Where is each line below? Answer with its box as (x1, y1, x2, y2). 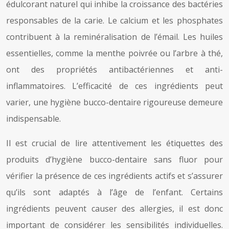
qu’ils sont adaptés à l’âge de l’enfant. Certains (6, 186, 223, 198)
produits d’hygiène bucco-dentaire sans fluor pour (6, 153, 223, 165)
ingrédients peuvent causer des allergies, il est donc (6, 202, 223, 214)
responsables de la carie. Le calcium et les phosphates (6, 14, 223, 26)
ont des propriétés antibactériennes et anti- (6, 63, 223, 75)
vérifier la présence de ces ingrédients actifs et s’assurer (6, 170, 223, 181)
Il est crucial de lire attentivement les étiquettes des (6, 137, 223, 149)
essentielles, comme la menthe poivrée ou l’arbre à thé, (6, 47, 223, 59)
